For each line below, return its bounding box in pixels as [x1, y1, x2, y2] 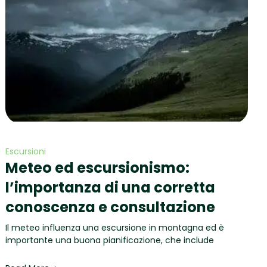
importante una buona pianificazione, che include [5, 234, 215, 247]
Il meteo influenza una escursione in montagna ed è [5, 222, 225, 234]
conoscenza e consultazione [5, 197, 216, 218]
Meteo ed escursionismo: [5, 158, 190, 178]
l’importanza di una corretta [5, 178, 216, 198]
